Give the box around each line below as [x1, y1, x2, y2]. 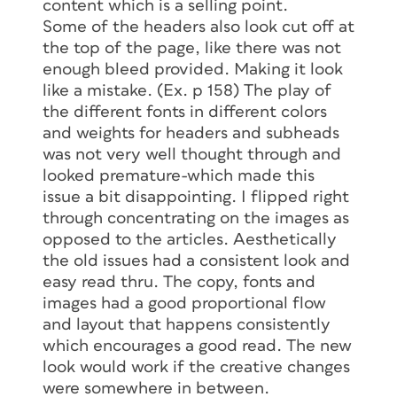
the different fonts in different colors [43, 103, 327, 121]
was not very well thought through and [43, 145, 341, 163]
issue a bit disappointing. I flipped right [43, 188, 349, 206]
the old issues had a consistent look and [43, 252, 350, 269]
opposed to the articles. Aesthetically [43, 230, 337, 248]
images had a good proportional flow [43, 294, 326, 312]
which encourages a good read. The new [43, 337, 352, 354]
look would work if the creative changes [43, 358, 350, 376]
